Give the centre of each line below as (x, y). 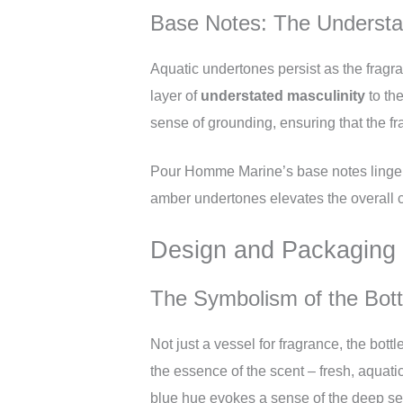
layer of (175, 96)
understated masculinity (283, 96)
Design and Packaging (273, 250)
